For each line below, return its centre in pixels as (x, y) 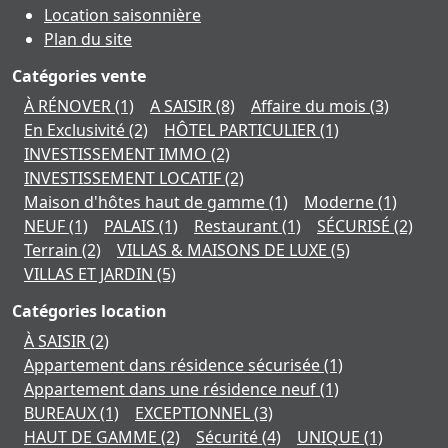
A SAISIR (183, 106)
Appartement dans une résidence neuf (172, 389)
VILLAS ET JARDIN (90, 274)
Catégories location (89, 311)
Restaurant (238, 226)
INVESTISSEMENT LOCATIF (124, 178)
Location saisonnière (122, 15)
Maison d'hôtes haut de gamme (146, 202)
